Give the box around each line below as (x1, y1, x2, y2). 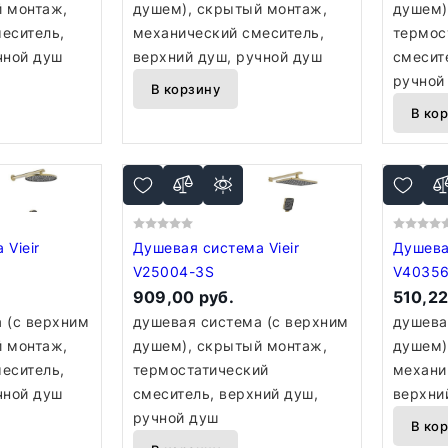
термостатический (132, 361, 269, 378)
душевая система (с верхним (132, 313, 349, 330)
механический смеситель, (132, 24, 325, 41)
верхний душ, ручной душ (132, 48, 323, 65)
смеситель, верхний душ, (132, 385, 319, 402)
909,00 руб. (132, 287, 235, 307)
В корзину (150, 81, 221, 97)
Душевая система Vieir (132, 239, 269, 256)
